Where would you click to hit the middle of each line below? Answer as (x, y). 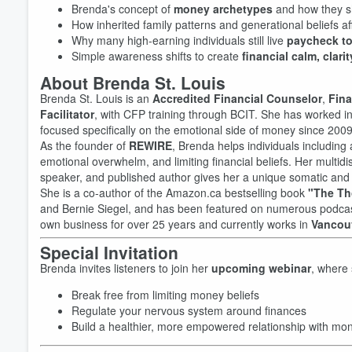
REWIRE (150, 145)
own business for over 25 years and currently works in (176, 224)
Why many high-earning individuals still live (179, 40)
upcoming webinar (261, 268)
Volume (297, 277)
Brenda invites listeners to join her (126, 268)
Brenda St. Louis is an (96, 98)
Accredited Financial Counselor (237, 98)
